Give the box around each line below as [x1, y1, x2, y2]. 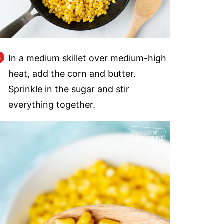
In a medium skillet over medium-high [8, 53, 166, 64]
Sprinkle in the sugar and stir [8, 84, 129, 95]
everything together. [8, 99, 95, 110]
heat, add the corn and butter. [8, 68, 136, 79]
